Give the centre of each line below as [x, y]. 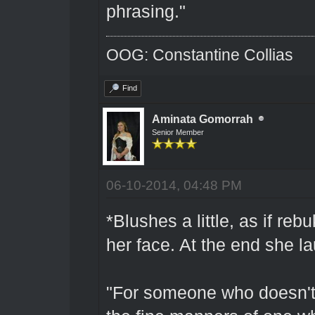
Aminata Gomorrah [202, 119]
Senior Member [178, 132]
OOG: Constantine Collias [199, 54]
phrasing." [146, 11]
